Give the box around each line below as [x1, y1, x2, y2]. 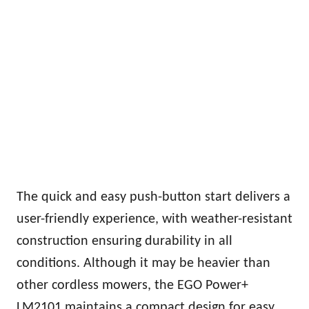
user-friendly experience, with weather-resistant [17, 212, 292, 226]
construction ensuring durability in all [17, 234, 232, 248]
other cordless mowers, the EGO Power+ [17, 278, 248, 292]
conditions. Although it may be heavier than [17, 256, 270, 270]
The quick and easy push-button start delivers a [17, 190, 290, 204]
